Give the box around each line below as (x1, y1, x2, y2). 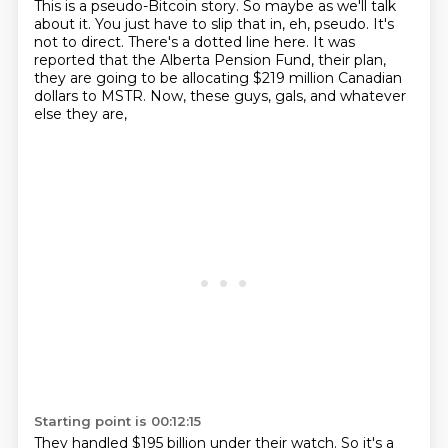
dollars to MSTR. (33, 87, 150, 105)
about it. (33, 15, 95, 33)
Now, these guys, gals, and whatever (149, 87, 406, 105)
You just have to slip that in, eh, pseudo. (94, 15, 373, 33)
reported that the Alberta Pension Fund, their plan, (33, 51, 386, 69)
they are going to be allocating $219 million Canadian (33, 69, 402, 87)
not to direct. (33, 33, 128, 51)
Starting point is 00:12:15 (33, 413, 201, 429)
